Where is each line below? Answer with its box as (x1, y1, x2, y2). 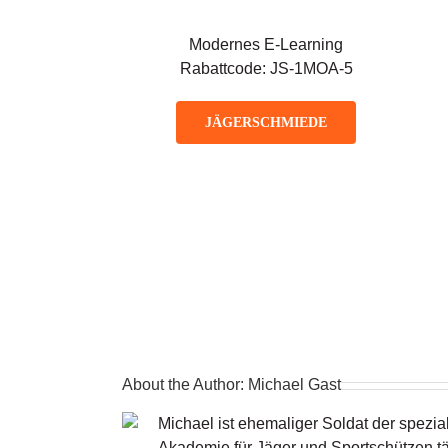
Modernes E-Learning (189, 35, 344, 53)
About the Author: (121, 375, 248, 393)
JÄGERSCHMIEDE (205, 114, 328, 130)
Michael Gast (247, 375, 341, 393)
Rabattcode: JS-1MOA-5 (179, 59, 353, 77)
